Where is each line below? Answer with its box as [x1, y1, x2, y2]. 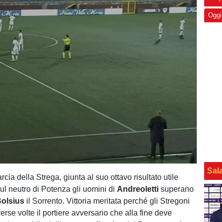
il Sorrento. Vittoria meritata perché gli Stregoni [24, 197, 190, 205]
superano [159, 185, 194, 193]
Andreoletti [117, 185, 159, 193]
